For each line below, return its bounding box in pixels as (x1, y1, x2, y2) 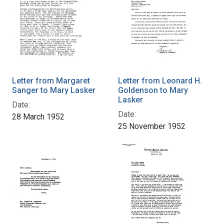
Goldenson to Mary (118, 85, 188, 95)
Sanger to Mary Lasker (12, 85, 95, 95)
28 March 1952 (12, 111, 64, 121)
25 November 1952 (118, 121, 185, 131)
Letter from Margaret (12, 75, 90, 85)
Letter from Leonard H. (118, 75, 202, 85)
